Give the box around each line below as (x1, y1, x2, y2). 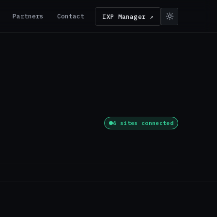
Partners (13, 12, 44, 20)
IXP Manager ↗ (102, 12, 154, 20)
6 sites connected (113, 119, 173, 126)
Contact (57, 12, 85, 20)
